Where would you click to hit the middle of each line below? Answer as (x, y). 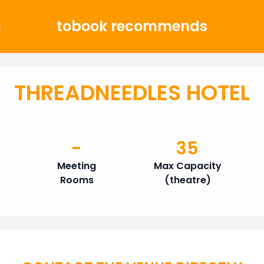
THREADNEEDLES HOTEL (132, 93)
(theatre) (187, 180)
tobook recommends (132, 26)
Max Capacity (187, 166)
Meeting (77, 166)
